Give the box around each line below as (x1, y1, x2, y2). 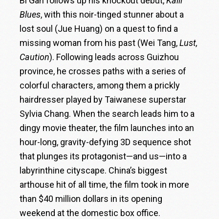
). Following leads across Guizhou (49, 51, 179, 62)
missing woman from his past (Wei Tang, (20, 37, 180, 48)
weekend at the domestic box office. (20, 207, 161, 218)
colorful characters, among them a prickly (20, 80, 180, 90)
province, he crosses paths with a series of (20, 66, 187, 76)
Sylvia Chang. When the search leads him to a (20, 108, 195, 119)
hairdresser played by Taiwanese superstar (20, 94, 187, 105)
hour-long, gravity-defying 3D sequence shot (20, 136, 192, 147)
